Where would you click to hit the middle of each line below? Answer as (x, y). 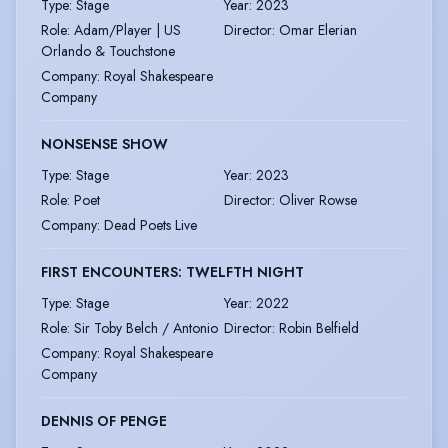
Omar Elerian (318, 30)
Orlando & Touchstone (108, 51)
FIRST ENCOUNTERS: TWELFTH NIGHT (172, 272)
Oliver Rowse (318, 200)
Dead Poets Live (150, 225)
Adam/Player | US (127, 30)
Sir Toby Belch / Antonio (146, 328)
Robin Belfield (319, 328)
